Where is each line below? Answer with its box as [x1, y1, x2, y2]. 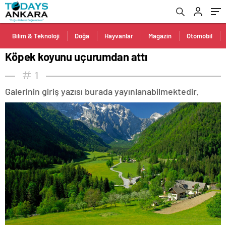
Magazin [148, 32, 172, 40]
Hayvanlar [104, 32, 133, 40]
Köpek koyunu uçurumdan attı [5, 50, 147, 63]
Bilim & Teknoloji [12, 32, 60, 40]
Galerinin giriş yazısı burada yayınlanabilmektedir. [5, 86, 199, 97]
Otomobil [187, 32, 212, 40]
